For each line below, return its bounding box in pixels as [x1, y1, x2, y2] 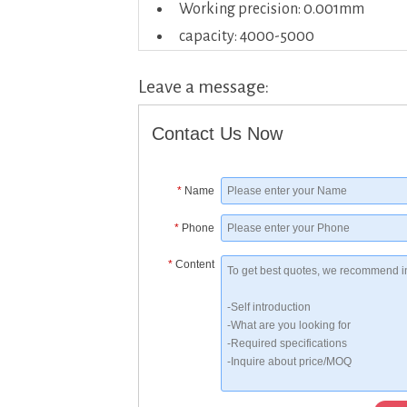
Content [175, 258, 215, 272]
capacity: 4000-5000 [179, 28, 314, 45]
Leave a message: [138, 77, 269, 96]
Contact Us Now [152, 124, 283, 144]
